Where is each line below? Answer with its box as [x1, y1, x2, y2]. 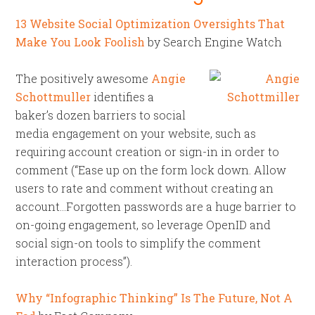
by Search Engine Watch [145, 34, 283, 49]
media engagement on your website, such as [15, 126, 257, 141]
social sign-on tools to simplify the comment [15, 236, 262, 250]
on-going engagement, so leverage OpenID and [15, 217, 271, 232]
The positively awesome [15, 71, 152, 86]
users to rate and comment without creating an [15, 181, 274, 195]
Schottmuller [15, 89, 94, 104]
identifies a [94, 89, 155, 104]
